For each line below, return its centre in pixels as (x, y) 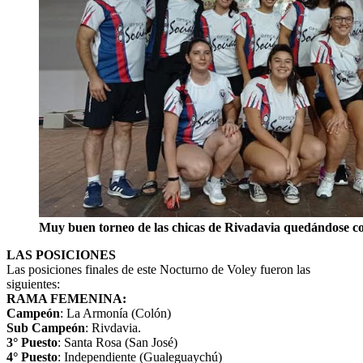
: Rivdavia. (113, 327)
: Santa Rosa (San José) (117, 342)
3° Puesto (32, 342)
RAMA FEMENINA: (66, 298)
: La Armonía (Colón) (115, 313)
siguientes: (33, 284)
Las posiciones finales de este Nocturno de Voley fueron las (158, 269)
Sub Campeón (46, 327)
